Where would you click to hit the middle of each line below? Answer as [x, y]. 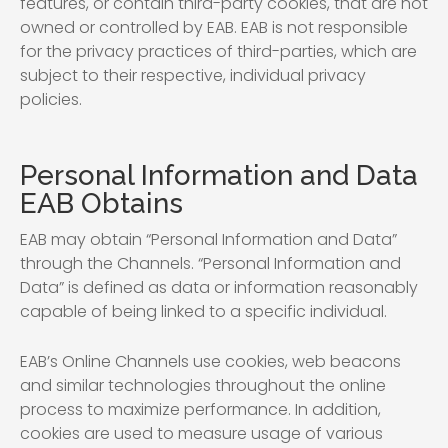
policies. [51, 99]
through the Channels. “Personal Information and [210, 263]
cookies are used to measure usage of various [201, 433]
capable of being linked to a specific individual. [203, 311]
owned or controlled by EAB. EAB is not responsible [214, 27]
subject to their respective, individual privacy [193, 75]
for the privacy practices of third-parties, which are [218, 51]
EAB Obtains [101, 203]
